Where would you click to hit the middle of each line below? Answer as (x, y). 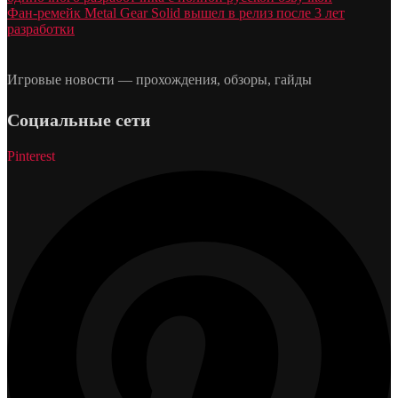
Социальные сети (79, 119)
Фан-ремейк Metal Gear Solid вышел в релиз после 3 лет (176, 12)
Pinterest (31, 155)
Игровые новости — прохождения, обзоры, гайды (159, 79)
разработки (41, 28)
